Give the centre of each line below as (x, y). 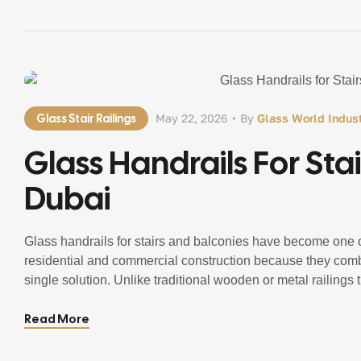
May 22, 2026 (191, 118)
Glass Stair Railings (86, 118)
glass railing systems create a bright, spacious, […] (168, 299)
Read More (57, 319)
